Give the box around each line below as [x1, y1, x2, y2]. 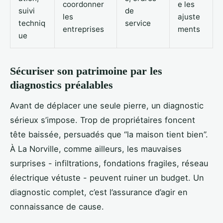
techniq [18, 18, 45, 28]
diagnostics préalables [10, 79, 113, 92]
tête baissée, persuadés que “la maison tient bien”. [10, 129, 208, 139]
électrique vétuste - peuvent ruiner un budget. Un [10, 172, 204, 183]
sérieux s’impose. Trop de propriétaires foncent [10, 114, 195, 125]
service [125, 18, 151, 28]
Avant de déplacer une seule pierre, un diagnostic [10, 100, 204, 111]
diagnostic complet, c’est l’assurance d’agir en [10, 187, 188, 197]
